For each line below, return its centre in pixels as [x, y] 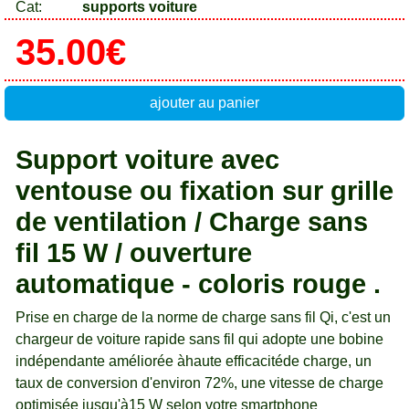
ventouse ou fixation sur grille [204, 191]
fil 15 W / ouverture [134, 253]
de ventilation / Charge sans [192, 222]
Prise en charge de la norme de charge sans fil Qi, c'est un [203, 318]
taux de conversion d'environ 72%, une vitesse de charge [199, 383]
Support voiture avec [147, 160]
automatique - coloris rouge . [198, 284]
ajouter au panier [204, 103]
